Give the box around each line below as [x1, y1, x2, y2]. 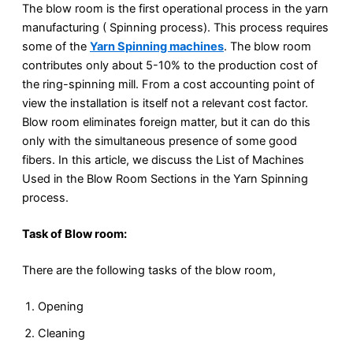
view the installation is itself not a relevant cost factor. [22, 96, 308, 111]
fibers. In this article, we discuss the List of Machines [22, 153, 304, 168]
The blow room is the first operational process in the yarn [22, 2, 329, 17]
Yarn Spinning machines [90, 39, 224, 54]
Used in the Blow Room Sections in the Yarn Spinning [22, 172, 308, 187]
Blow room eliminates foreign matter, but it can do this [22, 115, 310, 130]
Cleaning [38, 325, 85, 340]
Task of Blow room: [22, 227, 127, 242]
